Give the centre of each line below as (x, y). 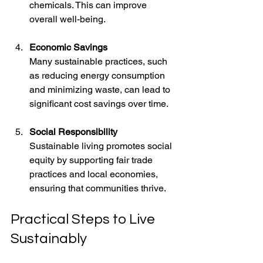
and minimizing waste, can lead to (101, 89)
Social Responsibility (73, 131)
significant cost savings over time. (99, 103)
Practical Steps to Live (84, 219)
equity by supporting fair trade (92, 160)
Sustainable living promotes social (102, 146)
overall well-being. (68, 19)
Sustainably (49, 238)
